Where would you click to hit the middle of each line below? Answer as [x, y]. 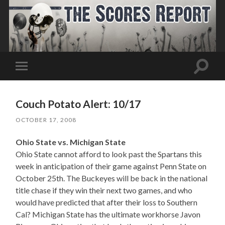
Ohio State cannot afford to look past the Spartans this [109, 154]
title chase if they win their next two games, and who [104, 190]
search [212, 77]
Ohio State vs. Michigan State [71, 142]
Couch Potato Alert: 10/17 [78, 103]
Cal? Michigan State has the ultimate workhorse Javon [108, 214]
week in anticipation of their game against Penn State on [111, 166]
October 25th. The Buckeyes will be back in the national [112, 178]
